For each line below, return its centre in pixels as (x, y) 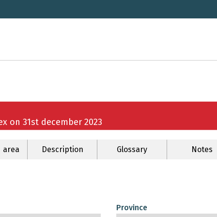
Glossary (132, 150)
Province (132, 208)
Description (62, 150)
